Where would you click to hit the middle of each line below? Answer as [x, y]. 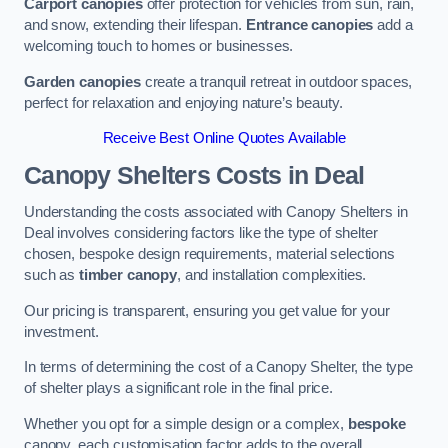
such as [51, 275]
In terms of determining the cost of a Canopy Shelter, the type [218, 367]
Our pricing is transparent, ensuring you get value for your [207, 310]
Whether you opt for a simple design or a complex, [186, 423]
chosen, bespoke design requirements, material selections [209, 254]
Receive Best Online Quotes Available [224, 138]
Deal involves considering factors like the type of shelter [201, 233]
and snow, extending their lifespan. [135, 25]
